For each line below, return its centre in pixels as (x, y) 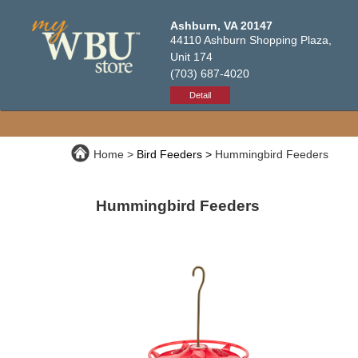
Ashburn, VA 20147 (222, 26)
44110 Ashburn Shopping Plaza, (251, 40)
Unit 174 (192, 57)
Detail (201, 95)
